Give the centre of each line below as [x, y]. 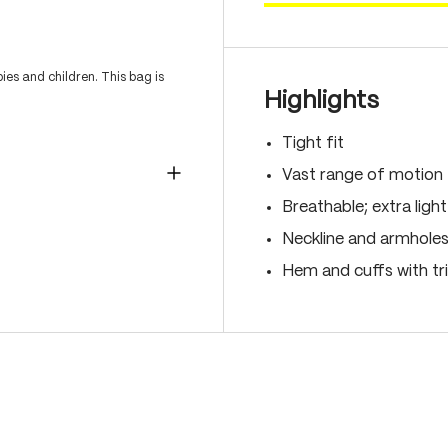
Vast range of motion [362, 175]
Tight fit [313, 143]
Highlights [321, 101]
